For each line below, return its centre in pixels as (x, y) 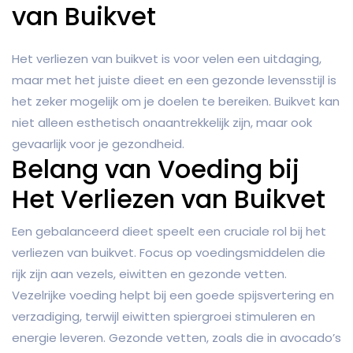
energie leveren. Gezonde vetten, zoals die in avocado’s (176, 338)
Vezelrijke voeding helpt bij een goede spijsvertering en (173, 295)
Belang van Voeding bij (156, 169)
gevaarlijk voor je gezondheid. (98, 144)
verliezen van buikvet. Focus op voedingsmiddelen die (169, 253)
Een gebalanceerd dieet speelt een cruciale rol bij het (169, 232)
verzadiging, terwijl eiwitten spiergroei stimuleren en (163, 317)
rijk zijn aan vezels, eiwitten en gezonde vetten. (149, 274)
